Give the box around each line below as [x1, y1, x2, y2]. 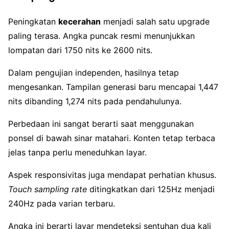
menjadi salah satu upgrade [101, 16, 210, 27]
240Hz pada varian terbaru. [8, 198, 115, 209]
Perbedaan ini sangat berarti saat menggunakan [8, 118, 194, 129]
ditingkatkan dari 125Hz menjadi [87, 184, 215, 194]
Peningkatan [8, 16, 58, 27]
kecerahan [58, 16, 101, 27]
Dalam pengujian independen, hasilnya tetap [8, 67, 179, 78]
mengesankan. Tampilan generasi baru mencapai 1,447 [8, 81, 218, 92]
